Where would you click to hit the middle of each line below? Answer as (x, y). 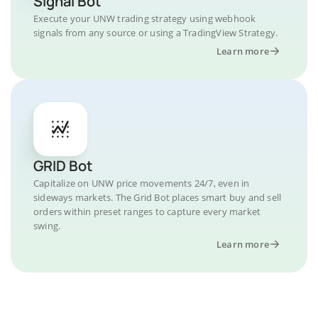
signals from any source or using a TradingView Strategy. (156, 32)
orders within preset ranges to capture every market (147, 211)
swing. (47, 225)
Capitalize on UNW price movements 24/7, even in (142, 183)
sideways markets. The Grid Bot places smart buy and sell (158, 197)
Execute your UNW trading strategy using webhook (145, 18)
